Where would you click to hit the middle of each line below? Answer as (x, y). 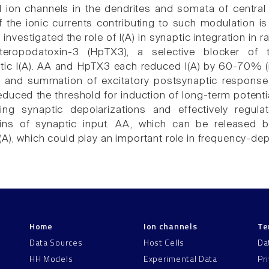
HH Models (51, 259)
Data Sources (56, 242)
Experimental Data (180, 259)
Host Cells (164, 242)
